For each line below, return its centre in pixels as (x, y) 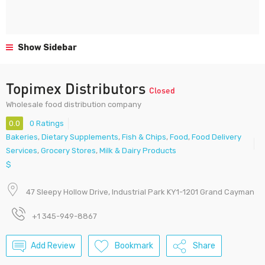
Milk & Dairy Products (138, 151)
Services (22, 151)
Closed (162, 90)
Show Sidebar (46, 48)
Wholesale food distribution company (74, 104)
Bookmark (134, 246)
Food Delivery (216, 137)
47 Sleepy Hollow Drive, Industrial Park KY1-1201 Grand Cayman (140, 192)
